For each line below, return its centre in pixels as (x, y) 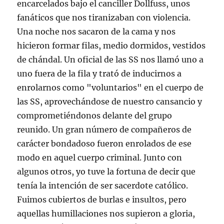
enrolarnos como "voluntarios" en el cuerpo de (110, 87)
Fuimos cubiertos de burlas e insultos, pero (102, 199)
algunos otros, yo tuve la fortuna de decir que (106, 171)
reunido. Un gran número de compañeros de (104, 129)
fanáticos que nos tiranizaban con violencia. (104, 17)
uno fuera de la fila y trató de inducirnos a (99, 73)
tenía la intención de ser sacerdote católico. (103, 185)
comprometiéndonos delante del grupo (95, 115)
